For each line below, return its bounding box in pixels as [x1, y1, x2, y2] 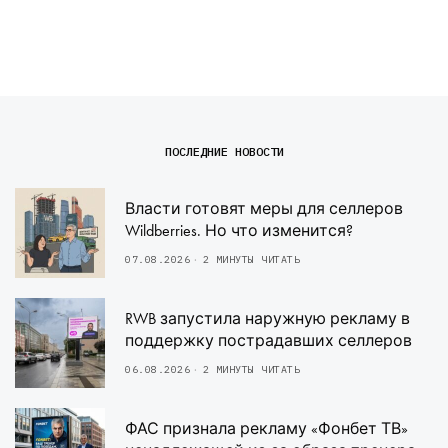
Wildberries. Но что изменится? [125, 220, 353, 242]
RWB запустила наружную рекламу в [125, 308, 410, 330]
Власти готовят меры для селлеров [125, 198, 403, 220]
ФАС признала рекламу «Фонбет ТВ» [125, 418, 408, 440]
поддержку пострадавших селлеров [125, 330, 412, 352]
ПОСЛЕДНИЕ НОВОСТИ [164, 144, 284, 160]
